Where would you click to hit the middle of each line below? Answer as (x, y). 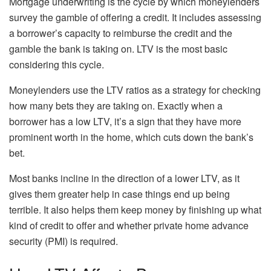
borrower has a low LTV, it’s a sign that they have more (125, 122)
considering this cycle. (57, 65)
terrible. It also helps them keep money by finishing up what (135, 210)
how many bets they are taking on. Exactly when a (116, 106)
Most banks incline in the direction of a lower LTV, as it (124, 178)
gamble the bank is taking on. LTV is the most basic (118, 49)
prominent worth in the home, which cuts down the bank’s (131, 137)
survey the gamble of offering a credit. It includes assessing (135, 18)
